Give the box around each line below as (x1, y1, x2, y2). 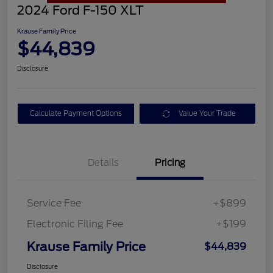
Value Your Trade (179, 109, 236, 118)
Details (87, 157, 119, 169)
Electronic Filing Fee (27, 218, 123, 230)
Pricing (155, 157, 185, 169)
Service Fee (27, 197, 81, 210)
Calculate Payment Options (29, 109, 122, 118)
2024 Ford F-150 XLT (17, 3, 144, 18)
